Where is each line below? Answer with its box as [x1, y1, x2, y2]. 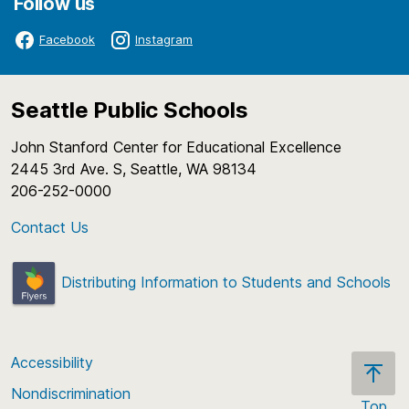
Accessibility [11, 352, 93, 372]
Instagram [135, 32, 193, 47]
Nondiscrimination [11, 383, 131, 403]
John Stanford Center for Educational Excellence [11, 137, 351, 156]
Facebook [39, 32, 95, 47]
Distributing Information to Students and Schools [57, 272, 391, 291]
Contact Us [11, 217, 89, 236]
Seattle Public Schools [11, 96, 248, 123]
